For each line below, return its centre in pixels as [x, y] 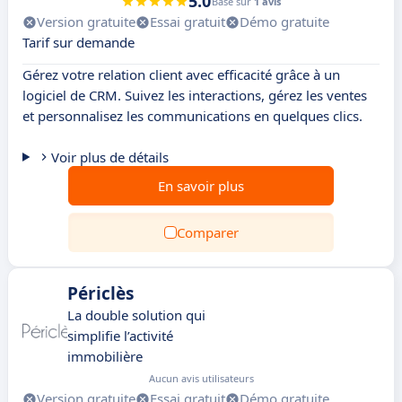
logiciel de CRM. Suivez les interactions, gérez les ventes [195, 95]
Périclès [100, 293]
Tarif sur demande [79, 42]
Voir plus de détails [109, 157]
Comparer [207, 232]
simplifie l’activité [120, 336]
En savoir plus [201, 186]
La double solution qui [136, 315]
